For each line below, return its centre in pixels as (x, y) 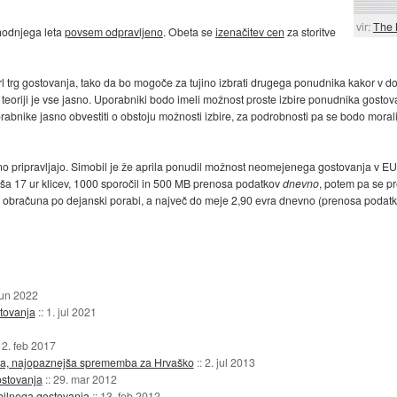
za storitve (310, 32)
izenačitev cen (249, 32)
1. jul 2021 (71, 311)
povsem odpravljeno (113, 32)
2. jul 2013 (230, 362)
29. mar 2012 (85, 378)
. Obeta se (189, 32)
